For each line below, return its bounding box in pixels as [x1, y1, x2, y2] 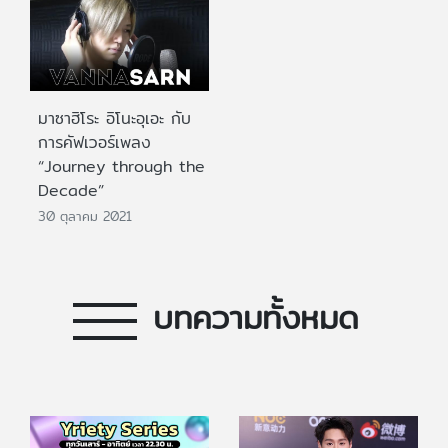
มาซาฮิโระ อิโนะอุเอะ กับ [38, 105, 191, 131]
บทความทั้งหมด [153, 292, 359, 343]
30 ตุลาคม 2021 [38, 206, 132, 227]
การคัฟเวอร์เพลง [38, 129, 151, 155]
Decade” [38, 177, 104, 203]
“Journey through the [38, 153, 205, 179]
